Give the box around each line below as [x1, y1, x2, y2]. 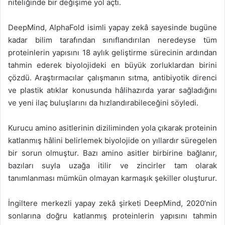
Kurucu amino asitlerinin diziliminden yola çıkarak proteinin [8, 123, 217, 133]
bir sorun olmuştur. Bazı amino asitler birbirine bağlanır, [8, 148, 217, 158]
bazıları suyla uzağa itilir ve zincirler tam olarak [8, 161, 217, 171]
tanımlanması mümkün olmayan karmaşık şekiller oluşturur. [8, 173, 217, 183]
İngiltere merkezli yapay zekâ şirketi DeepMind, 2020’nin [8, 198, 217, 208]
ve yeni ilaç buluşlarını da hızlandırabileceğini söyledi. [8, 98, 198, 108]
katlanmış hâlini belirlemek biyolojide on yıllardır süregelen [8, 136, 217, 146]
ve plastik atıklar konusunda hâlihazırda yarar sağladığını [8, 85, 217, 95]
